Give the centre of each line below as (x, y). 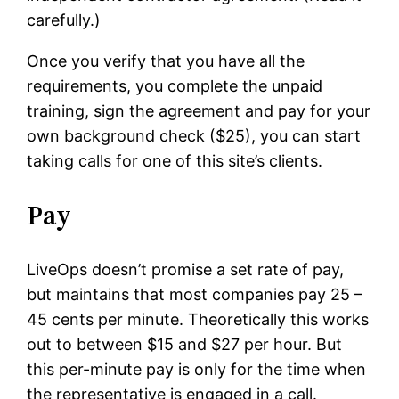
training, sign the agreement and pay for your (199, 111)
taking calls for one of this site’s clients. (175, 161)
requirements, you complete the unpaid (175, 86)
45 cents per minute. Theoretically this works (198, 320)
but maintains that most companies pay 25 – (195, 295)
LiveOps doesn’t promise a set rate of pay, (186, 270)
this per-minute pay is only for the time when (197, 370)
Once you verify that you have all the (166, 61)
